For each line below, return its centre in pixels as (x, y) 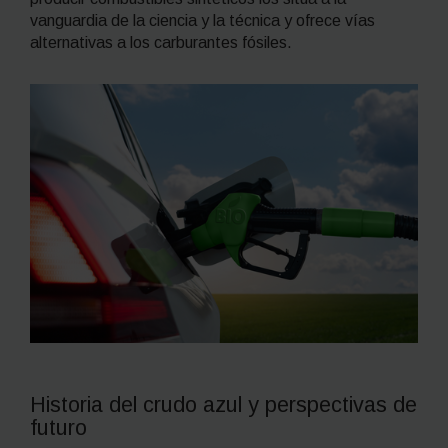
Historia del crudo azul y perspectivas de (223, 404)
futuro (64, 427)
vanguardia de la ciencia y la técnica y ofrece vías (202, 20)
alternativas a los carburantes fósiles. (161, 42)
